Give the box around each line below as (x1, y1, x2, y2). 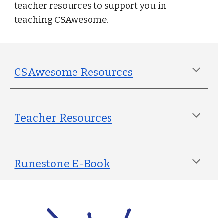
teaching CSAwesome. (14, 15, 111, 25)
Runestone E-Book (14, 157, 110, 170)
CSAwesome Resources (14, 66, 133, 79)
